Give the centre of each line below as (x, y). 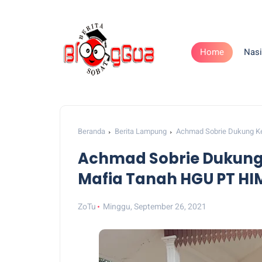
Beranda (92, 131)
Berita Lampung (141, 131)
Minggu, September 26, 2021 (155, 206)
